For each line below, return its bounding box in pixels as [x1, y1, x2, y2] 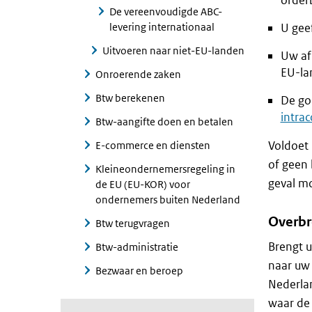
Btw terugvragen [95, 217, 170, 230]
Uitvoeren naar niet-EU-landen [102, 44, 244, 57]
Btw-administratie [95, 240, 178, 253]
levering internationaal [109, 20, 214, 33]
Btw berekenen [95, 91, 165, 104]
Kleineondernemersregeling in [95, 162, 235, 175]
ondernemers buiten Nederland [95, 193, 240, 206]
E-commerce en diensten [95, 139, 210, 152]
